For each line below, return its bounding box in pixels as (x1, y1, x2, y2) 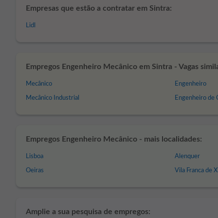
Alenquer (175, 153, 200, 160)
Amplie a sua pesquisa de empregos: (26, 208, 150, 216)
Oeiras (26, 167, 44, 174)
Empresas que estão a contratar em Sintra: (26, 4, 172, 12)
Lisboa (26, 153, 43, 160)
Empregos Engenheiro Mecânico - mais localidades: (26, 135, 202, 143)
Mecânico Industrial (26, 95, 79, 101)
